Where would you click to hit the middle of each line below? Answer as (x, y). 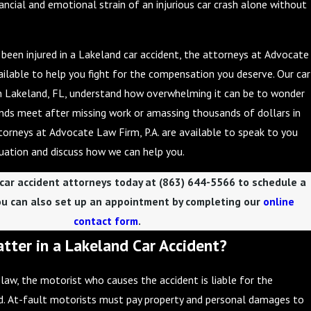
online (278, 201)
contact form (106, 220)
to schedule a (271, 182)
